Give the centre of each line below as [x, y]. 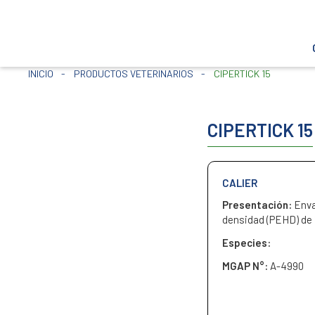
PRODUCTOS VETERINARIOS [133, 73]
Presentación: [258, 205]
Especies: [247, 243]
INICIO [41, 73]
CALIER [240, 183]
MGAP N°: [246, 266]
